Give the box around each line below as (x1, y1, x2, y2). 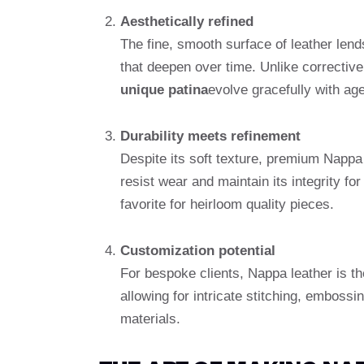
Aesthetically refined (119, 13, 253, 29)
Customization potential (119, 242, 275, 258)
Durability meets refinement (119, 128, 301, 144)
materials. (119, 310, 180, 327)
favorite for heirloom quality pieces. (119, 196, 334, 212)
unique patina (119, 81, 208, 97)
